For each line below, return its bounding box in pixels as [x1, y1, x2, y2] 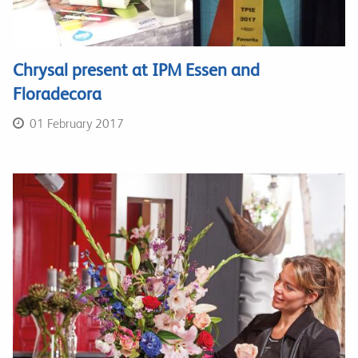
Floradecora [13, 84, 101, 104]
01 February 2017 [26, 116, 124, 131]
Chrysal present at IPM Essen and [13, 60, 260, 80]
